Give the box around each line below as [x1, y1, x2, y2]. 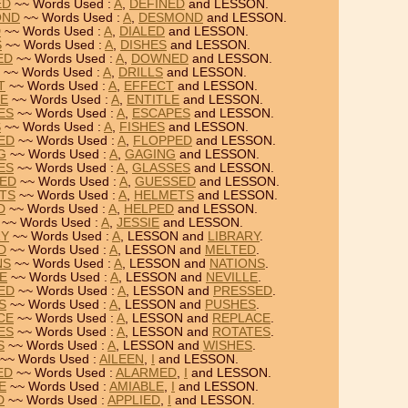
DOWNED [131, 52, 189, 66]
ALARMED [116, 366, 177, 380]
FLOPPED [133, 134, 192, 148]
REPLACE [212, 311, 270, 325]
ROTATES [212, 325, 270, 339]
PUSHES [205, 298, 256, 311]
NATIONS [209, 257, 265, 270]
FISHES [119, 120, 165, 134]
